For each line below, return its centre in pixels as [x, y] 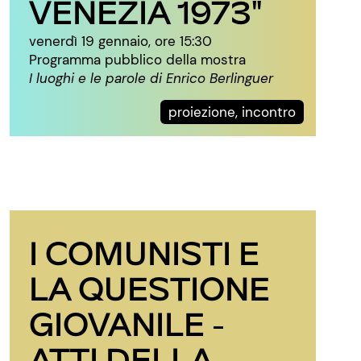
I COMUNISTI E [144, 252]
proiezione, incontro [232, 112]
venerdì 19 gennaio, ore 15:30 [120, 41]
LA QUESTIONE [149, 287]
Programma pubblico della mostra [137, 60]
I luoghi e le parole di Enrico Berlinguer [151, 78]
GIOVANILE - [127, 323]
